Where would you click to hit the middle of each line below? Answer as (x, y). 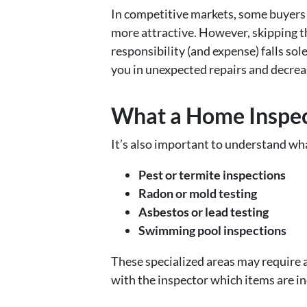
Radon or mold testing (198, 194)
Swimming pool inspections (212, 231)
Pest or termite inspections (212, 175)
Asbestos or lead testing (204, 212)
